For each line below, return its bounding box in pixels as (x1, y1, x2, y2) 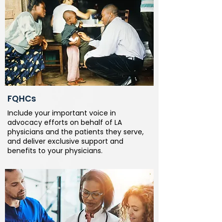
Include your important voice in (7, 108, 116, 118)
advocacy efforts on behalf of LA (7, 117, 122, 127)
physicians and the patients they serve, (7, 127, 144, 137)
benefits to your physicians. (7, 146, 103, 156)
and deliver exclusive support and (7, 136, 123, 146)
